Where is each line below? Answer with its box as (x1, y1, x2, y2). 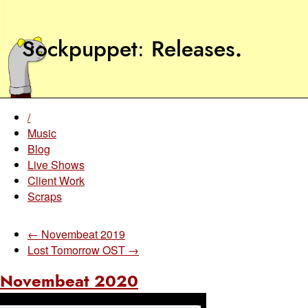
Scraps (27, 188, 62, 204)
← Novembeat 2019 (27, 226, 125, 242)
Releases (151, 33, 235, 65)
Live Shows (27, 157, 85, 173)
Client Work (27, 173, 85, 188)
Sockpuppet (22, 33, 137, 65)
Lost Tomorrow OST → (27, 242, 139, 258)
